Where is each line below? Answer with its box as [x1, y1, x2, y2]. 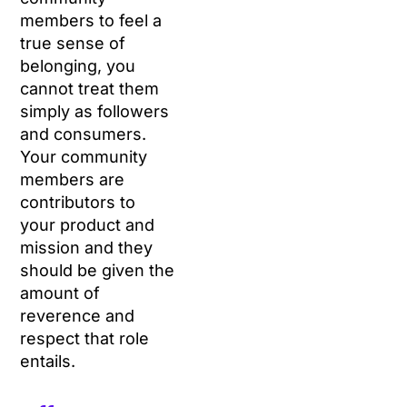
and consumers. [20, 124, 147, 144]
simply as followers [20, 102, 170, 122]
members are [20, 170, 125, 190]
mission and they [20, 238, 154, 258]
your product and [20, 215, 155, 235]
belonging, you [20, 56, 136, 76]
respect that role [20, 329, 150, 349]
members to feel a [20, 11, 163, 31]
